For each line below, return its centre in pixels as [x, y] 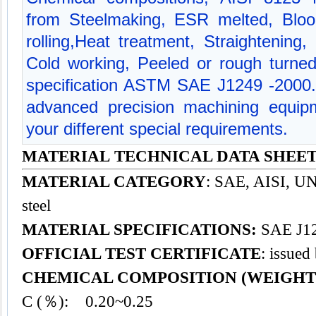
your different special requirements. [157, 129]
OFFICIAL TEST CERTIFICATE [141, 254]
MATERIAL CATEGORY [114, 182]
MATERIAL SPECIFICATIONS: [139, 230]
